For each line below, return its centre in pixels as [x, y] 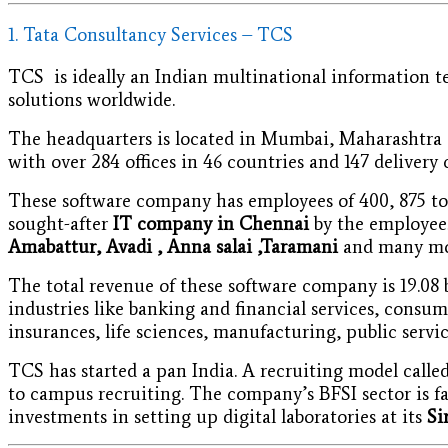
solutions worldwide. [91, 100]
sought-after [60, 224]
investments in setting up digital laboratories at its [217, 417]
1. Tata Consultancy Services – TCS [150, 35]
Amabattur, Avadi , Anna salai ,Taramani [173, 247]
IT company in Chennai [211, 224]
